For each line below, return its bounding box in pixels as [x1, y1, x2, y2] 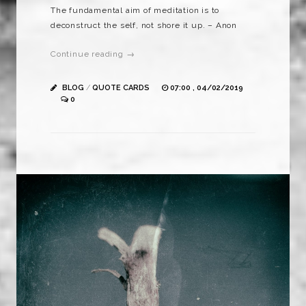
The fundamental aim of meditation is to [51, 5, 220, 15]
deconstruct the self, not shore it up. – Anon [51, 20, 238, 30]
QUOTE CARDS [92, 83, 150, 92]
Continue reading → [51, 48, 135, 59]
